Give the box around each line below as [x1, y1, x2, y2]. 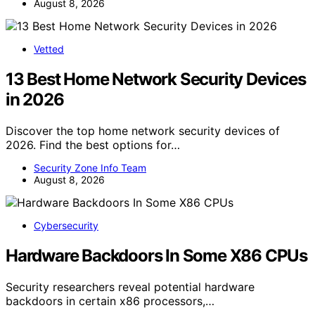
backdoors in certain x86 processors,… [6, 293, 214, 308]
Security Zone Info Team [34, 161, 146, 174]
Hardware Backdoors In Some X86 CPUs [6, 245, 307, 266]
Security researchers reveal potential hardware [6, 279, 255, 294]
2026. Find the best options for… [6, 137, 180, 152]
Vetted [34, 43, 64, 56]
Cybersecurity [34, 219, 98, 231]
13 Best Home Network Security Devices [6, 69, 306, 90]
